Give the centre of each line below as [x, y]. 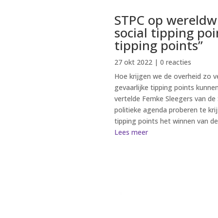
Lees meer [131, 132]
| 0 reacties [172, 62]
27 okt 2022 [134, 62]
